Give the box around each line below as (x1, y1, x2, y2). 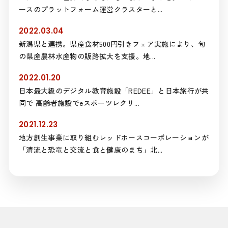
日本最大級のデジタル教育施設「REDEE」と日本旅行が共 (19, 85, 209, 96)
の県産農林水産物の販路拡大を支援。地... (19, 51, 156, 62)
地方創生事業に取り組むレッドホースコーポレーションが (19, 132, 209, 143)
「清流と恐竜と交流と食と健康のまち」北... (19, 145, 163, 155)
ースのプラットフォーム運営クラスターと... (19, 4, 163, 15)
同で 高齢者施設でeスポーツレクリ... (19, 98, 139, 108)
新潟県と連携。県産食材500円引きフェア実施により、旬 (19, 39, 206, 49)
